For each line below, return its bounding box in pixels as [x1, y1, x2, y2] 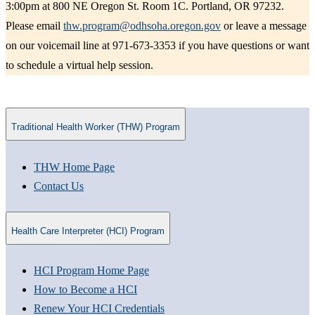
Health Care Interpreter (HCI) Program [11, 226, 165, 237]
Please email [6, 19, 63, 32]
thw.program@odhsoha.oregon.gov [63, 19, 221, 32]
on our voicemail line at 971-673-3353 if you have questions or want [6, 39, 309, 51]
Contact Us [34, 179, 84, 192]
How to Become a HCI [34, 283, 137, 296]
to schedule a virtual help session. [6, 58, 153, 71]
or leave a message [221, 19, 307, 32]
